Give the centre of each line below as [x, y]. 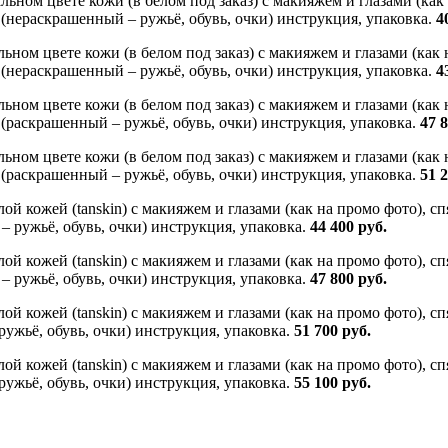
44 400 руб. [348, 226]
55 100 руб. [332, 382]
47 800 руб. [348, 278]
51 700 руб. [332, 330]
